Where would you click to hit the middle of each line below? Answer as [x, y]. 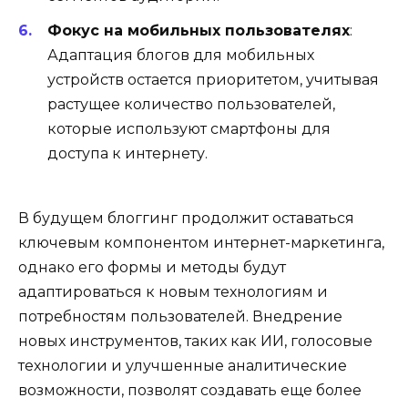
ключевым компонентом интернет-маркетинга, [201, 242]
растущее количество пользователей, [191, 105]
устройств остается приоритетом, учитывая [213, 80]
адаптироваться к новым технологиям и [173, 291]
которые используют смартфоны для [189, 129]
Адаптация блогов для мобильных [181, 56]
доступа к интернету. [127, 154]
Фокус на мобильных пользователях [199, 31]
